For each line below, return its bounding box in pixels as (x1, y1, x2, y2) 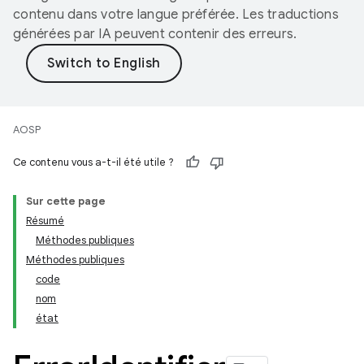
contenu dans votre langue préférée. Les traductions (13, 6, 339, 23)
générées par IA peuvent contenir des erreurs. (13, 26, 297, 42)
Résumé (26, 214, 64, 227)
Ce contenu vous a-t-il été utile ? (13, 155, 174, 169)
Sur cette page (26, 194, 106, 208)
